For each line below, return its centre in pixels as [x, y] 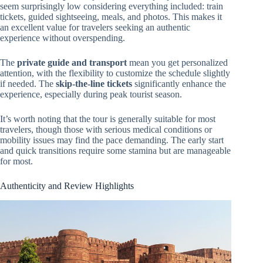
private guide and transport [72, 63]
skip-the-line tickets [94, 84]
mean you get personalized [177, 63]
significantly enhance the [179, 84]
